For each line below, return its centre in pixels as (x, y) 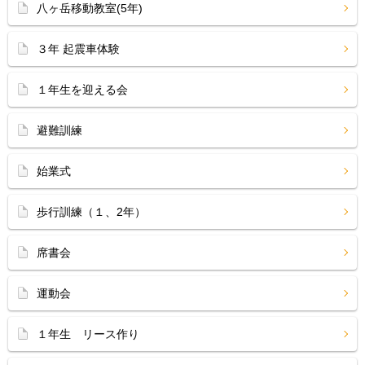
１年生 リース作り (88, 334)
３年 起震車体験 (78, 49)
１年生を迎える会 (82, 90)
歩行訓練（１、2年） (91, 212)
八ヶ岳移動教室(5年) (90, 8)
